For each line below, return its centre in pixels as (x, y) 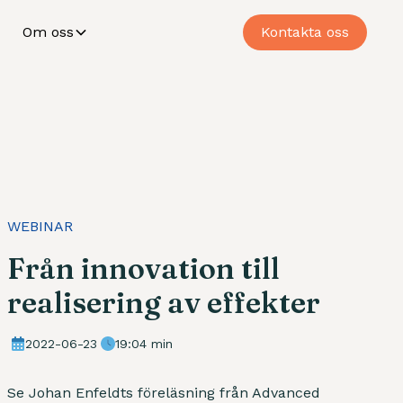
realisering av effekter (164, 302)
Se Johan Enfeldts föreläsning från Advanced (164, 392)
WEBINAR (40, 226)
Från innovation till (143, 268)
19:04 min (144, 343)
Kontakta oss (305, 32)
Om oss (48, 32)
